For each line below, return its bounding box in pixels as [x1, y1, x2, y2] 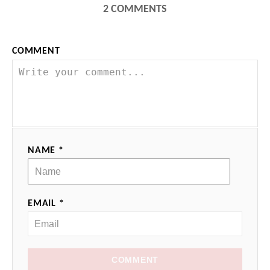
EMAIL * [28, 198, 64, 209]
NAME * [28, 145, 64, 155]
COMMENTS [111, 3, 167, 15]
